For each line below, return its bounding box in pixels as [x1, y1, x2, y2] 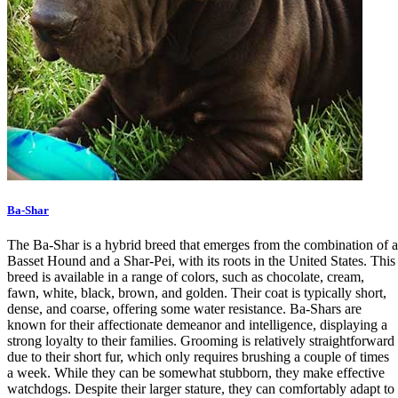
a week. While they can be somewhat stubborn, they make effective [7, 365, 385, 381]
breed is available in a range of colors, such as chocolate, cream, [7, 269, 364, 285]
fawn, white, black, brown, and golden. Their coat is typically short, [7, 285, 386, 301]
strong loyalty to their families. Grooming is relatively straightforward [7, 333, 394, 349]
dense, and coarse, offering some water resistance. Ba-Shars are [7, 301, 362, 317]
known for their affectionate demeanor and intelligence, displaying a [7, 317, 387, 333]
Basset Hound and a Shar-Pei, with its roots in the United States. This [7, 253, 395, 269]
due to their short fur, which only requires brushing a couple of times [7, 349, 389, 365]
